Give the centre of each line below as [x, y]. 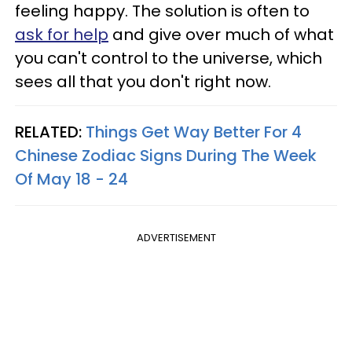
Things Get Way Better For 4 [194, 132]
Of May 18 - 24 [71, 179]
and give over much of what [221, 34]
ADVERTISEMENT [176, 237]
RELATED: [50, 132]
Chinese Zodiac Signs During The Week [166, 155]
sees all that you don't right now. [143, 81]
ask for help [62, 34]
